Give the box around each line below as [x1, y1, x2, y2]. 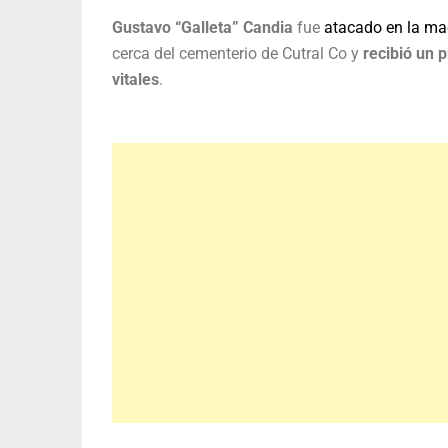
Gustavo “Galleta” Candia [112, 18, 293, 38]
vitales [112, 70, 159, 90]
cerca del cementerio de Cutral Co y [112, 44, 359, 64]
